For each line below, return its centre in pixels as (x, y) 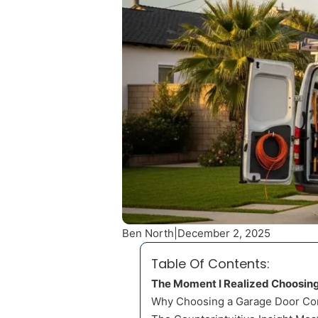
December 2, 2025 (224, 234)
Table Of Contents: (210, 264)
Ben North (148, 234)
